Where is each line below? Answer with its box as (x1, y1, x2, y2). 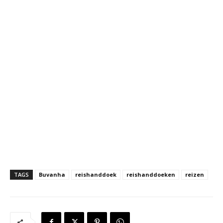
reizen (185, 171, 204, 179)
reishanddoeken (126, 171, 175, 179)
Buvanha (39, 171, 65, 179)
